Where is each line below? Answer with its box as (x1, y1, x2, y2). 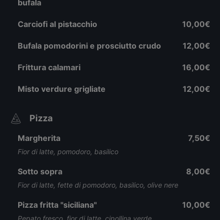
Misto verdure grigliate (18, 84, 106, 94)
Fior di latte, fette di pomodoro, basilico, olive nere (18, 181, 178, 189)
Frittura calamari (18, 62, 81, 72)
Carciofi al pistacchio (18, 19, 97, 29)
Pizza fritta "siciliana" (18, 200, 97, 210)
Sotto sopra (18, 166, 62, 176)
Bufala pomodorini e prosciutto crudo (18, 41, 161, 51)
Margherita (18, 133, 60, 143)
